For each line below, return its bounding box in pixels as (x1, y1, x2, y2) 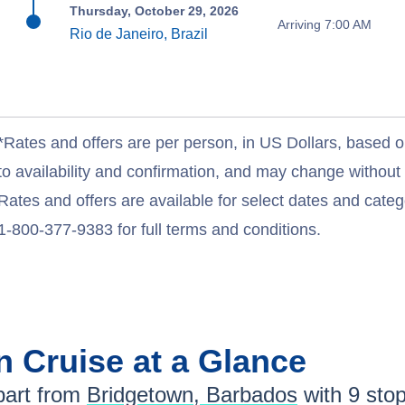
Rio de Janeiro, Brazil (70, 26, 209, 42)
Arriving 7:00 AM (277, 16, 372, 32)
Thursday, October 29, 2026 (70, 4, 240, 19)
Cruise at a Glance (23, 343, 306, 381)
